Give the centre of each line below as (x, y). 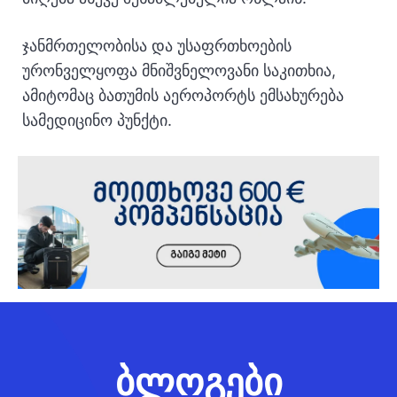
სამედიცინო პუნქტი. (97, 120)
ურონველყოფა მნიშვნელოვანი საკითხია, (179, 70)
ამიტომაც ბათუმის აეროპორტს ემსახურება (183, 95)
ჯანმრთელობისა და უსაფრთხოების (157, 46)
